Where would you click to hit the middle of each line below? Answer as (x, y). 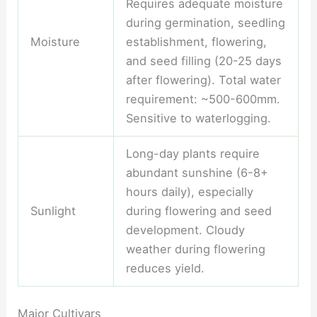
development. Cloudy (185, 230)
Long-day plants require (192, 154)
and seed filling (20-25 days (203, 61)
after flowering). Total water (203, 80)
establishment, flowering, (196, 42)
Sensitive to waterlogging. (198, 119)
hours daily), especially (189, 192)
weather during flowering (195, 249)
